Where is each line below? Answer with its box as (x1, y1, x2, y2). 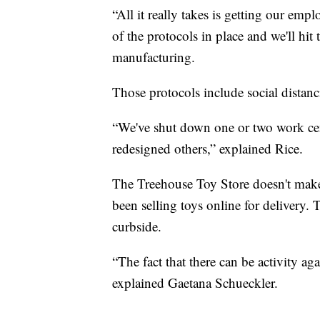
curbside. (112, 217, 161, 236)
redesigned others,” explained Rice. (112, 139, 303, 158)
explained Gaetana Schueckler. (112, 274, 278, 292)
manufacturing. (112, 48, 195, 66)
